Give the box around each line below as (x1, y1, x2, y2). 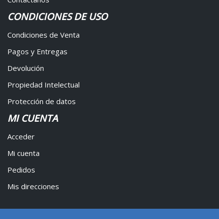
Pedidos (7, 165, 35, 175)
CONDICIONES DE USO (7, 10, 108, 23)
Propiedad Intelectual (7, 80, 80, 90)
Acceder (7, 131, 35, 142)
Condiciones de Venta (7, 30, 80, 40)
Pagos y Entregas (7, 46, 67, 57)
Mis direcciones (7, 181, 59, 192)
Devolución (7, 63, 44, 73)
